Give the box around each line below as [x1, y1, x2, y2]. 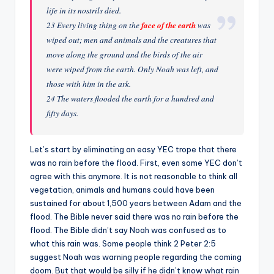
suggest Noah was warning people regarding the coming [30, 251, 242, 262]
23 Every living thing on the [46, 19, 142, 31]
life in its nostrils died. [46, 4, 122, 16]
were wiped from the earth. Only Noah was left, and [46, 63, 219, 75]
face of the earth [141, 19, 196, 31]
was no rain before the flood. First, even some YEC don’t [30, 157, 242, 168]
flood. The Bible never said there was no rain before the [30, 211, 239, 221]
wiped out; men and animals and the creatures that [46, 34, 217, 45]
